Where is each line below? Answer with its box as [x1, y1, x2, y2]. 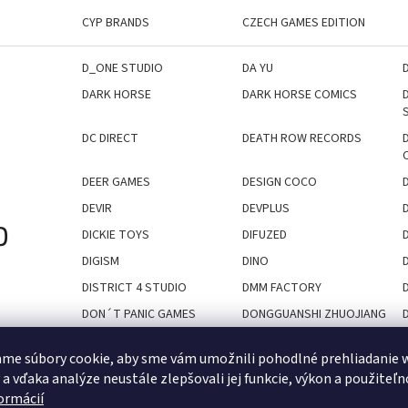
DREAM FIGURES [241, 365, 328, 384]
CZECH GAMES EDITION [241, 13, 365, 32]
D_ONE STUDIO [82, 58, 163, 77]
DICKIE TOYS [82, 225, 149, 244]
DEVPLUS [241, 199, 290, 218]
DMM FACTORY [241, 278, 321, 297]
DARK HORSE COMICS [241, 85, 357, 104]
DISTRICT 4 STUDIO [82, 278, 187, 297]
